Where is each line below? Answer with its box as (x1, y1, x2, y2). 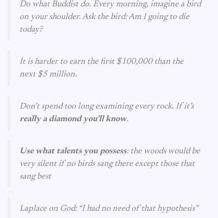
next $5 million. (19, 70, 77, 79)
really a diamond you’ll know (19, 115, 127, 124)
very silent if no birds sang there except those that (19, 160, 195, 168)
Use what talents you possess (19, 147, 127, 156)
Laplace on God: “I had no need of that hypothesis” (19, 204, 198, 213)
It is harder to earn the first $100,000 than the (19, 57, 183, 66)
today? (19, 25, 42, 34)
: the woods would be (127, 147, 200, 156)
